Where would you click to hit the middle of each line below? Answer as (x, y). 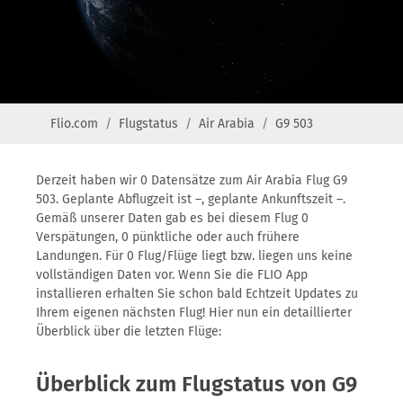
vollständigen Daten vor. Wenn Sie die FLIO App (172, 275)
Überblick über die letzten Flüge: (129, 331)
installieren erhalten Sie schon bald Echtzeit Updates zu (197, 294)
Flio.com (74, 124)
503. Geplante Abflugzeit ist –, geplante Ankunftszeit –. (191, 199)
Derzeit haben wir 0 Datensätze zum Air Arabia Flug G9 (192, 180)
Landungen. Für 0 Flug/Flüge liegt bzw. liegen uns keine (194, 256)
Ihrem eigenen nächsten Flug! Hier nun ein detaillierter (194, 313)
